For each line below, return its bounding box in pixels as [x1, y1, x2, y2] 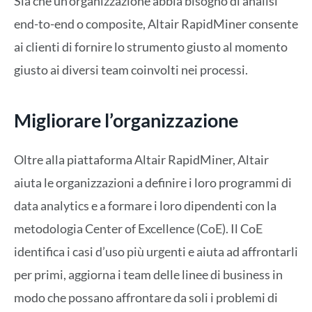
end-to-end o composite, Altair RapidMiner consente [14, 15, 298, 31]
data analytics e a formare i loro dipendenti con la [14, 198, 276, 214]
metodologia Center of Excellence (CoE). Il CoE [14, 221, 263, 237]
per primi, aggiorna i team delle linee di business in [14, 267, 283, 283]
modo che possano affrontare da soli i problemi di [14, 290, 278, 306]
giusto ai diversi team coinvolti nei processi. [14, 61, 248, 77]
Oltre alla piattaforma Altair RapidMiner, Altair [14, 152, 269, 168]
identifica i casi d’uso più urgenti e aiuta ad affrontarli [14, 244, 298, 260]
